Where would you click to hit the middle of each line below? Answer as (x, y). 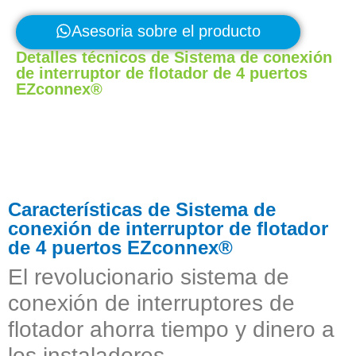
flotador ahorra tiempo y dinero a (171, 330)
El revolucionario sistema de (149, 277)
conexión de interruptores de (151, 304)
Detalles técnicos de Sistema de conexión (174, 58)
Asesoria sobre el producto (166, 31)
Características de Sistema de (142, 210)
